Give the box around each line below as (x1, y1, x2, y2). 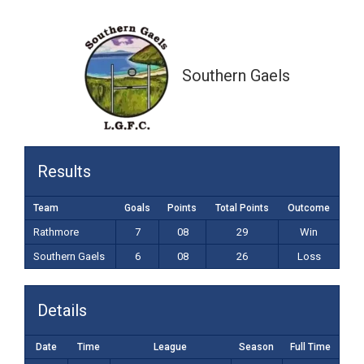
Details (37, 301, 87, 320)
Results (37, 162, 91, 181)
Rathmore (33, 226, 79, 238)
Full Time (290, 341, 331, 353)
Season (239, 341, 274, 353)
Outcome (287, 202, 330, 214)
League (154, 341, 187, 353)
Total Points (214, 202, 269, 214)
